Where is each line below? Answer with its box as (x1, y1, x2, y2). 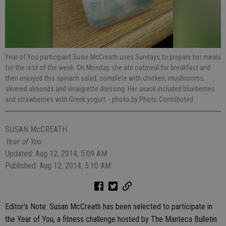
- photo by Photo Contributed (108, 95, 193, 103)
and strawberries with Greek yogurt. (5, 95, 108, 103)
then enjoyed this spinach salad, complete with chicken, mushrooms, (5, 74, 205, 82)
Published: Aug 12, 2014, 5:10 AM (5, 161, 111, 171)
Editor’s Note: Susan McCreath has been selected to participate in (5, 202, 212, 211)
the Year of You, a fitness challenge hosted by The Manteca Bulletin (5, 214, 217, 224)
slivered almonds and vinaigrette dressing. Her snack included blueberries (5, 85, 215, 93)
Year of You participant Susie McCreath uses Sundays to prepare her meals (5, 53, 221, 61)
